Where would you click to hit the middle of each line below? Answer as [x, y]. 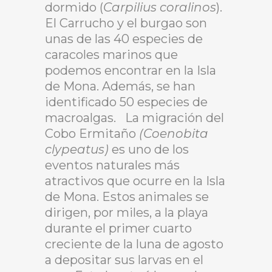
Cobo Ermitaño [92, 134]
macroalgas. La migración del [134, 118]
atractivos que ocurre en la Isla [135, 181]
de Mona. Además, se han [120, 86]
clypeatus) [78, 149]
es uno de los [150, 149]
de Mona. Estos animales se [127, 197]
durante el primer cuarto [118, 228]
